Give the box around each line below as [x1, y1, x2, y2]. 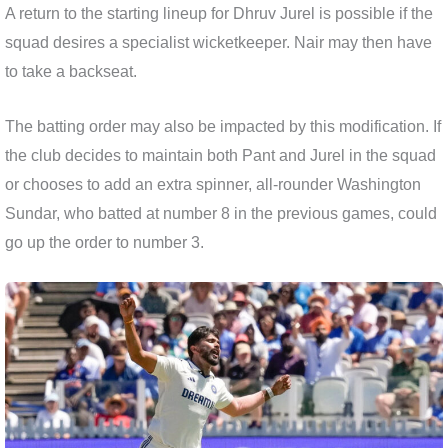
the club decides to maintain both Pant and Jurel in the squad [5, 146, 436, 164]
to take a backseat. [5, 63, 137, 81]
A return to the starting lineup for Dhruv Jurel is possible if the [5, 5, 433, 23]
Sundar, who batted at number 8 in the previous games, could [5, 204, 437, 222]
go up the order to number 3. [5, 233, 204, 251]
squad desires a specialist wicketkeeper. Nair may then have [5, 34, 432, 52]
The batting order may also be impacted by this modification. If [5, 117, 441, 135]
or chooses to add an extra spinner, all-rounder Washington [5, 175, 421, 193]
